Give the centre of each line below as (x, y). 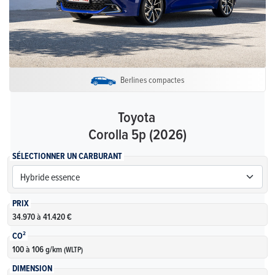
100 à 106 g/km (38, 250)
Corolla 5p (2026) (137, 134)
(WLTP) (73, 250)
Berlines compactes (152, 79)
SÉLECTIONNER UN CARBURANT (67, 157)
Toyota (136, 116)
